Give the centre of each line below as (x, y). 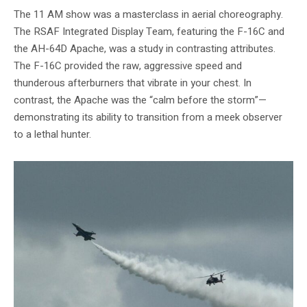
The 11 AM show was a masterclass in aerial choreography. (148, 14)
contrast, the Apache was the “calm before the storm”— (140, 100)
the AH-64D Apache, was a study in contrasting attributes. (145, 48)
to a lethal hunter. (52, 134)
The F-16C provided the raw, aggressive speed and (128, 65)
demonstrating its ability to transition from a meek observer (148, 117)
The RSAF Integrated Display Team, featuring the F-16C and (149, 31)
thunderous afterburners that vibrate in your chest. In (133, 83)
